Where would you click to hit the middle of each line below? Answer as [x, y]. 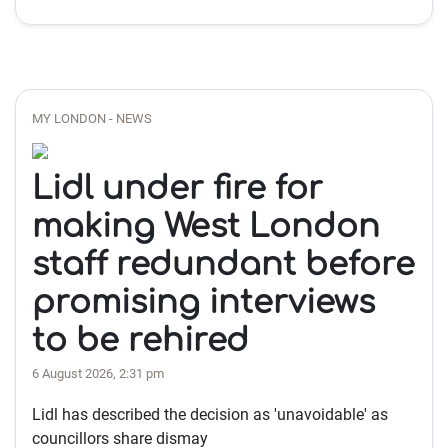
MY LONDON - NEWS [92, 118]
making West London [206, 226]
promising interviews [203, 302]
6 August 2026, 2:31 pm [98, 373]
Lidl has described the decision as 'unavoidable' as [210, 414]
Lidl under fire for [177, 188]
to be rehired [140, 340]
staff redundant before [223, 264]
